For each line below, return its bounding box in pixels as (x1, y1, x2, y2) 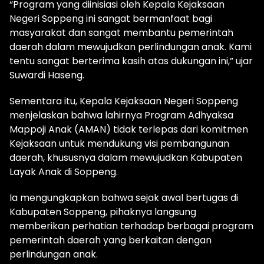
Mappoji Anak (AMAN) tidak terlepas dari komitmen (9, 123, 248, 137)
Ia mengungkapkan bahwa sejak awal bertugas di (9, 191, 238, 205)
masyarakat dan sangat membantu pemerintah (9, 26, 233, 40)
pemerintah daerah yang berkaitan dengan (9, 233, 212, 247)
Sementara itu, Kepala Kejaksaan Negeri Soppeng (9, 94, 238, 108)
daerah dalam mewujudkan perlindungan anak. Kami (9, 40, 252, 54)
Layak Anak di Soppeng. (9, 165, 118, 179)
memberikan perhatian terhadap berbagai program (9, 219, 253, 233)
